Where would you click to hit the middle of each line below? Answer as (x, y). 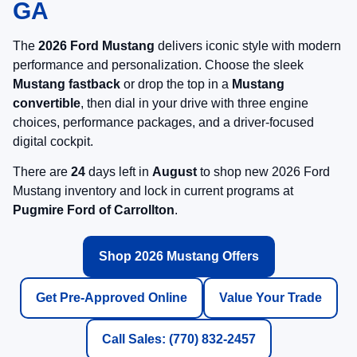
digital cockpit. (53, 141)
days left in (119, 171)
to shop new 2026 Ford (263, 171)
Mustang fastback (67, 84)
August (175, 171)
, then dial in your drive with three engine (194, 103)
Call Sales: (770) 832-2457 (178, 339)
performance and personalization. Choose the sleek (158, 65)
